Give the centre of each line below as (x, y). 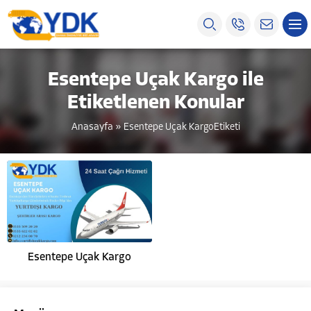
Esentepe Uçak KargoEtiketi (182, 127)
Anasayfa (92, 127)
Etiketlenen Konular (155, 103)
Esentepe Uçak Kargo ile (155, 81)
